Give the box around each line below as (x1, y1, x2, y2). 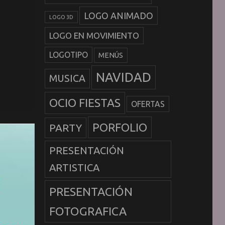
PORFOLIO (92, 121, 147, 134)
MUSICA (49, 73, 85, 84)
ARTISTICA (49, 162, 99, 174)
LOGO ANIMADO (83, 11, 153, 21)
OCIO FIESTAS (49, 96, 121, 109)
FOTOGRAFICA (49, 204, 127, 218)
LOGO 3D (49, 14, 73, 21)
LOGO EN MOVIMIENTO (49, 31, 139, 41)
